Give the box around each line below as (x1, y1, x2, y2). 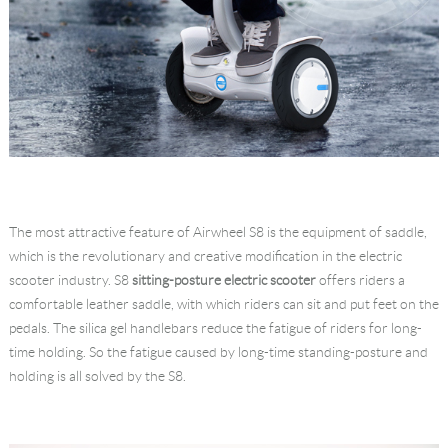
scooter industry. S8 (8, 272, 132, 289)
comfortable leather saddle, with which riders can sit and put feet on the (8, 296, 439, 313)
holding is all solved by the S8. (8, 368, 186, 385)
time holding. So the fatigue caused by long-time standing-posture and (8, 344, 428, 361)
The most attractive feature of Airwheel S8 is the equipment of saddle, (8, 224, 427, 241)
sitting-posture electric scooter (131, 272, 316, 289)
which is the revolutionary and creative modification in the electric (8, 248, 402, 265)
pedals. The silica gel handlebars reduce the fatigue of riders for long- (8, 320, 422, 337)
